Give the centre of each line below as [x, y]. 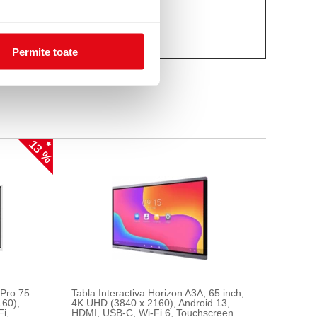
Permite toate [45, 52]
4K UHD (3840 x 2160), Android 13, [151, 303]
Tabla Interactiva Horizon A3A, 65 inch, [158, 293]
